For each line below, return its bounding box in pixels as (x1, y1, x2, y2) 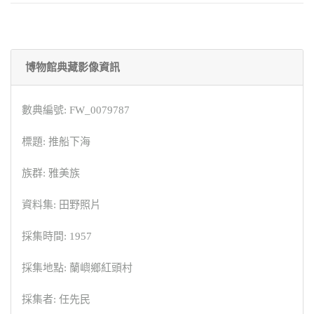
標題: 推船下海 (22, 136, 90, 148)
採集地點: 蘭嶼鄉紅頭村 (22, 262, 132, 274)
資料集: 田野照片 (22, 199, 101, 211)
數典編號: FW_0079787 (22, 104, 130, 116)
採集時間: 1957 (22, 231, 92, 243)
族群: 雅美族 (22, 168, 80, 179)
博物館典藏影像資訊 (25, 62, 120, 74)
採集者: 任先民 (22, 294, 90, 306)
